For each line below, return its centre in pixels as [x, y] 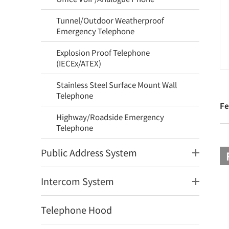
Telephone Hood [76, 210]
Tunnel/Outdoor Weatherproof [110, 20]
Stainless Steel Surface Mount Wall [117, 85]
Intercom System [77, 181]
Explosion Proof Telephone [103, 52]
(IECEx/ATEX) [79, 63]
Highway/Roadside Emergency [110, 117]
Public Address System [89, 152]
